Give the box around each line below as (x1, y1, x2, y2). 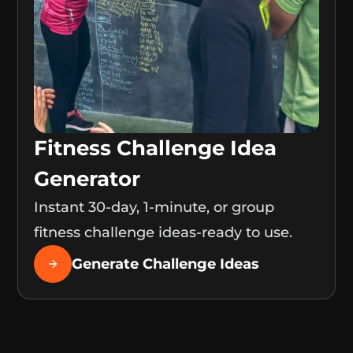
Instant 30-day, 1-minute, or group (34, 199, 275, 217)
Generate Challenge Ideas (72, 255, 260, 273)
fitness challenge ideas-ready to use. (34, 224, 293, 242)
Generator (34, 166, 141, 192)
